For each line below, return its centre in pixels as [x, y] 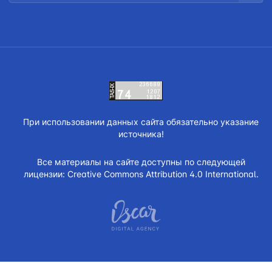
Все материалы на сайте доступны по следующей [141, 161]
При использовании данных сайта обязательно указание [141, 121]
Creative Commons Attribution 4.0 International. [163, 174]
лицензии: [45, 174]
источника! [141, 134]
